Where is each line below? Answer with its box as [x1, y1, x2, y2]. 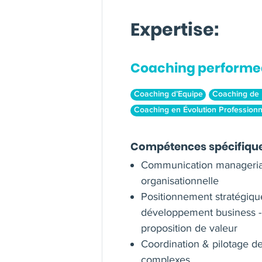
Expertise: [130, 18, 219, 43]
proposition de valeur [141, 222, 238, 235]
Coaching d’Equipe [133, 90, 203, 99]
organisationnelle [141, 174, 219, 188]
